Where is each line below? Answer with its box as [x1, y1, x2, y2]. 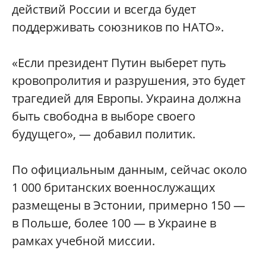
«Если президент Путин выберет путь [12, 55, 226, 71]
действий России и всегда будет [12, 1, 196, 17]
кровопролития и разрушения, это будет [12, 72, 245, 88]
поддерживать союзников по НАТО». [12, 19, 224, 35]
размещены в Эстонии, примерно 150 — [12, 197, 245, 213]
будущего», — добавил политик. [12, 126, 195, 142]
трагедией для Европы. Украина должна [12, 90, 241, 106]
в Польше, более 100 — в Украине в [12, 215, 216, 231]
